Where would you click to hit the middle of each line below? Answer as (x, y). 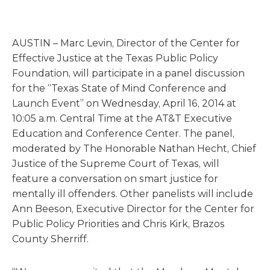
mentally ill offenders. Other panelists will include (133, 194)
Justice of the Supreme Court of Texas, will (116, 164)
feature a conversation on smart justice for (115, 179)
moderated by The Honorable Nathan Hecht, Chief (134, 149)
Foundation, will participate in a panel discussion (128, 73)
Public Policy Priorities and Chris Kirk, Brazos (118, 224)
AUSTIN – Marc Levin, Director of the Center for (126, 43)
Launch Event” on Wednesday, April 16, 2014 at (124, 103)
